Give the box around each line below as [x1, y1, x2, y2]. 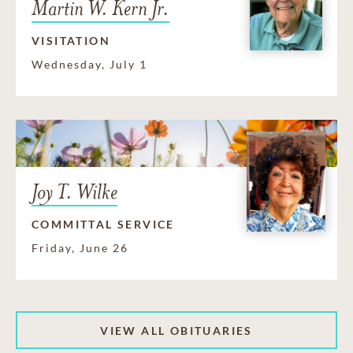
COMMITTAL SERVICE [32, 217, 175, 232]
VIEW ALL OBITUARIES [100, 323, 253, 337]
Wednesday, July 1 [32, 58, 147, 72]
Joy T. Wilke [32, 179, 117, 206]
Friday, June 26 [32, 241, 128, 255]
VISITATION [32, 34, 110, 48]
